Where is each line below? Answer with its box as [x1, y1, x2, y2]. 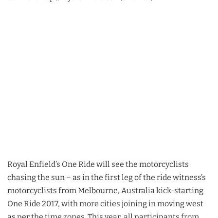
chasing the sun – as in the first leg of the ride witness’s [7, 173, 206, 182]
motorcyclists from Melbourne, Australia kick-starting [7, 186, 203, 196]
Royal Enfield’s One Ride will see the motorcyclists [7, 160, 189, 169]
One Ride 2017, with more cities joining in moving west [7, 199, 203, 209]
